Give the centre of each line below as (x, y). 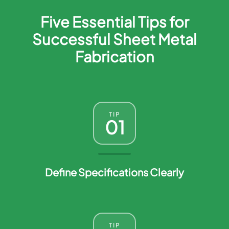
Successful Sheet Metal (114, 39)
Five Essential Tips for (114, 21)
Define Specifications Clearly (114, 172)
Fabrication (114, 56)
